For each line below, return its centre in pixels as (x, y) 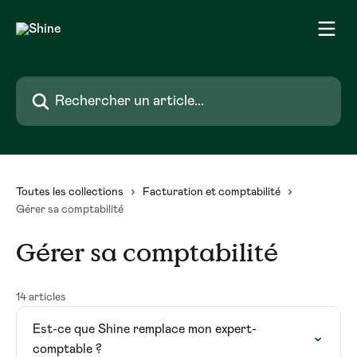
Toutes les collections (70, 192)
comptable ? (67, 349)
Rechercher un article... (83, 85)
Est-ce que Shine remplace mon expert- (145, 329)
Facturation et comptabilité (212, 192)
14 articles (41, 297)
